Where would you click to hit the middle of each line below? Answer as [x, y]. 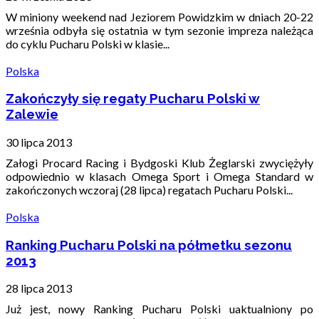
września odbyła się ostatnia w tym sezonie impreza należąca [159, 30]
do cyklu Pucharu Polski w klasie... [88, 43]
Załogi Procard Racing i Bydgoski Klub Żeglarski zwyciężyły [159, 162]
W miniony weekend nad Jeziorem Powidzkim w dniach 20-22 [159, 16]
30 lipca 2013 [39, 142]
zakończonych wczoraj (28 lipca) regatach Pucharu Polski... [149, 189]
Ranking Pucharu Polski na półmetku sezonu [149, 245]
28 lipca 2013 [39, 288]
